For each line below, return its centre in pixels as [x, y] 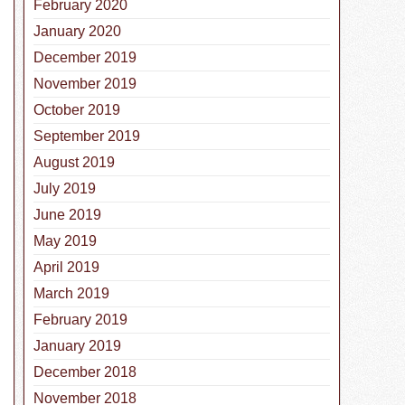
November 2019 [85, 84]
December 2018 [85, 372]
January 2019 [77, 346]
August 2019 [74, 163]
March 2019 [71, 294]
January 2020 [77, 32]
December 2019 [85, 58]
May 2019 [65, 241]
